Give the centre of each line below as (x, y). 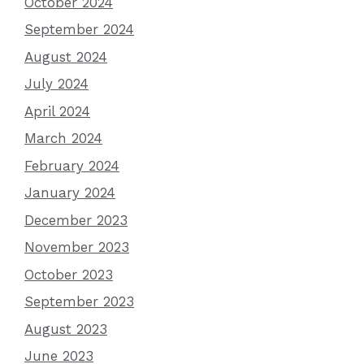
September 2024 (79, 29)
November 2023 (77, 247)
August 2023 (66, 329)
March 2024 (63, 138)
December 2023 (76, 220)
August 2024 (66, 56)
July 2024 (56, 84)
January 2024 (70, 193)
